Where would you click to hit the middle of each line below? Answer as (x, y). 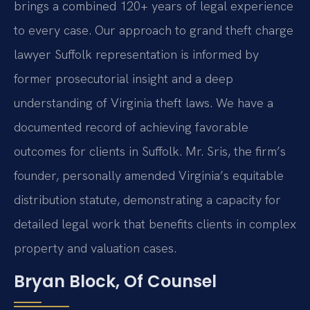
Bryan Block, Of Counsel (115, 281)
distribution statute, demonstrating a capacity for (147, 200)
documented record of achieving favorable (131, 127)
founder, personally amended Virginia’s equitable (149, 176)
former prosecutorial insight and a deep (124, 79)
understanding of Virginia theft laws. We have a (144, 103)
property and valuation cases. (95, 248)
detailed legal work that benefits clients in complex (155, 224)
